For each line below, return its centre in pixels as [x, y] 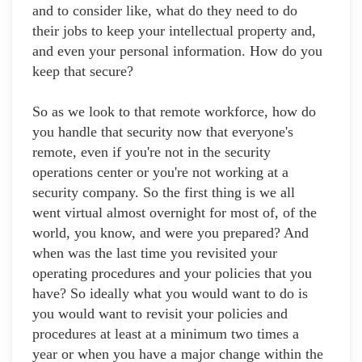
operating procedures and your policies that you [172, 274]
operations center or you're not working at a [160, 173]
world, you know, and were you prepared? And [170, 233]
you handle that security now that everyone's [163, 132]
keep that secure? [83, 72]
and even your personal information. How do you [177, 51]
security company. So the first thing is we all [164, 193]
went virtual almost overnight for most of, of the [175, 213]
